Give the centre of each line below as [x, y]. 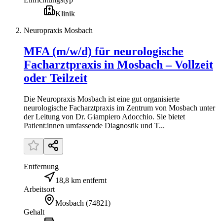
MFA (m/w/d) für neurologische [104, 51]
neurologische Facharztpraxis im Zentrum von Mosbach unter [119, 108]
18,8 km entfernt [81, 180]
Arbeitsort [39, 189]
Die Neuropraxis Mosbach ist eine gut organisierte [102, 99]
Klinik [65, 13]
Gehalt [34, 212]
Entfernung [41, 166]
